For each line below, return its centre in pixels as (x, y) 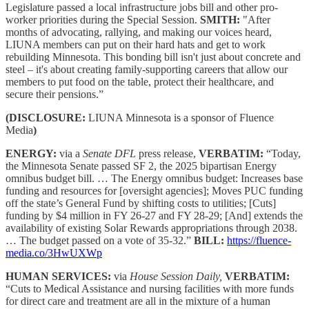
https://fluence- (259, 240)
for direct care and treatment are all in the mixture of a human (138, 301)
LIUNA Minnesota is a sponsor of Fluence (181, 117)
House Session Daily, (177, 276)
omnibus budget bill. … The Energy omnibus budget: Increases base (154, 178)
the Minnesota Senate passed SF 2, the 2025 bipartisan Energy (141, 166)
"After (257, 19)
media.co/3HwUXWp (54, 252)
